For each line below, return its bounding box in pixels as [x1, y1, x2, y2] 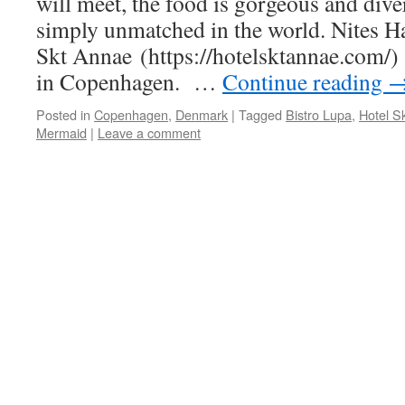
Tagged [239, 105, 282, 124]
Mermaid [36, 123, 87, 142]
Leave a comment [98, 123, 201, 142]
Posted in [36, 105, 90, 124]
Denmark [175, 105, 228, 124]
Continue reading [222, 66, 388, 97]
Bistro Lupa [286, 105, 352, 124]
